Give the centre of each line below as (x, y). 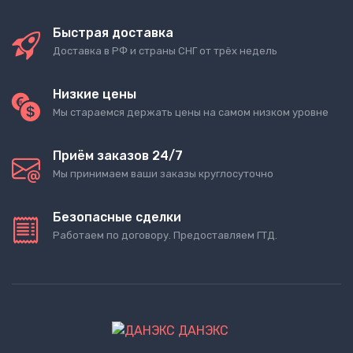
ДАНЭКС (202, 330)
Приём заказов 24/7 (118, 156)
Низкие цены (95, 95)
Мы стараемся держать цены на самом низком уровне (191, 113)
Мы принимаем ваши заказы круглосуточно (163, 174)
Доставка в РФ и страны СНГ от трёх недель (165, 51)
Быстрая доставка (113, 33)
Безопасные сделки (117, 217)
